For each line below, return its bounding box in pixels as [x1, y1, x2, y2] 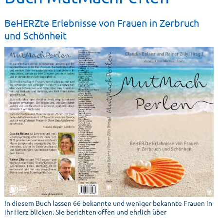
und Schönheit [4, 29, 67, 42]
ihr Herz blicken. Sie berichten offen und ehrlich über [4, 207, 166, 217]
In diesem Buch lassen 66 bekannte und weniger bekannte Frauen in [4, 199, 212, 208]
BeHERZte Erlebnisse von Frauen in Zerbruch [4, 17, 199, 29]
